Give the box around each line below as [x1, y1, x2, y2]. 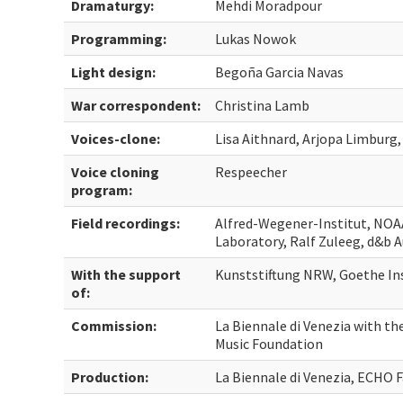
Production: [71, 368, 149, 386]
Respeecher [215, 163, 288, 181]
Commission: [71, 317, 157, 335]
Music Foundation [215, 335, 324, 353]
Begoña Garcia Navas [215, 63, 345, 81]
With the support [71, 265, 182, 283]
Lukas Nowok [215, 30, 297, 48]
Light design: [71, 63, 157, 81]
